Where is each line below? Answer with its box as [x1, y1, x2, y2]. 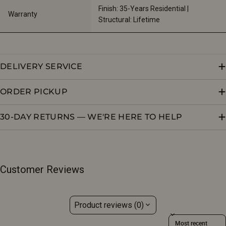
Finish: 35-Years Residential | [98, 4, 189, 13]
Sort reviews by [168, 214, 210, 221]
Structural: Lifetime [98, 15, 160, 24]
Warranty [8, 10, 37, 18]
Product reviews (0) [74, 200, 144, 210]
